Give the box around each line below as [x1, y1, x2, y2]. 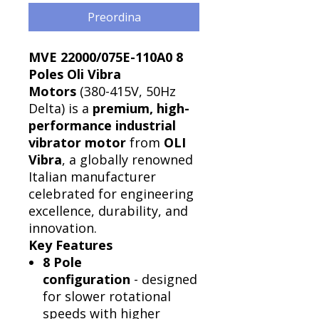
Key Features [28, 236, 113, 253]
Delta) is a [28, 100, 93, 117]
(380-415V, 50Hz [76, 83, 176, 100]
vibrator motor [28, 134, 126, 151]
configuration [43, 271, 130, 288]
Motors [28, 83, 76, 100]
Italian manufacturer [28, 168, 156, 185]
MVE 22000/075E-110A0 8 [28, 48, 183, 66]
